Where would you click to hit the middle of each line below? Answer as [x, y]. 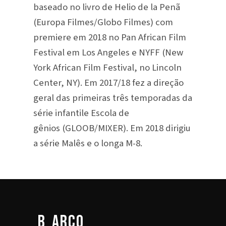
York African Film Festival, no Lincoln [107, 67]
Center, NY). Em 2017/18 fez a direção [108, 82]
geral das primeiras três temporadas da [112, 98]
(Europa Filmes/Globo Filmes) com [103, 22]
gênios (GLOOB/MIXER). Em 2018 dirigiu [112, 128]
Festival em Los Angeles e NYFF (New [108, 52]
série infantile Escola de [81, 113]
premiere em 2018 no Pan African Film [109, 37]
